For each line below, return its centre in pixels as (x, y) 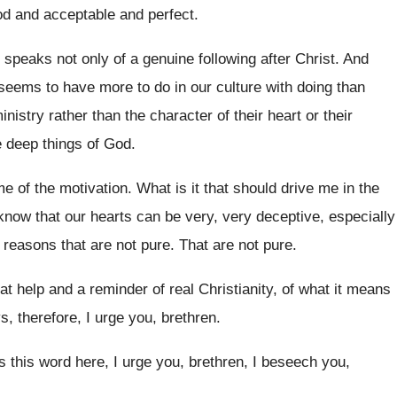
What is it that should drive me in (245, 188)
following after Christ (267, 59)
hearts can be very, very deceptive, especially (243, 217)
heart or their (310, 116)
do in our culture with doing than (260, 87)
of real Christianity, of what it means (272, 289)
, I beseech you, (297, 362)
